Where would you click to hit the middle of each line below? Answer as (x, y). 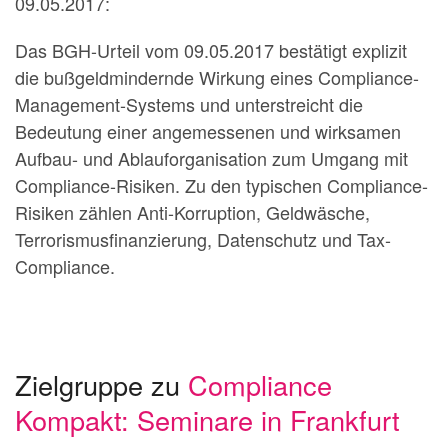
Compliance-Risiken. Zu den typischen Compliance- (221, 185)
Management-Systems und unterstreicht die (189, 104)
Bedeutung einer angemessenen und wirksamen (208, 131)
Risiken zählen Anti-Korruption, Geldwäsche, (192, 212)
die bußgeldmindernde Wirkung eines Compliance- (217, 77)
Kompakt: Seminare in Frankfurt (207, 420)
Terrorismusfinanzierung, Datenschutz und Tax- (203, 239)
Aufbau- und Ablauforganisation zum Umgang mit (211, 158)
